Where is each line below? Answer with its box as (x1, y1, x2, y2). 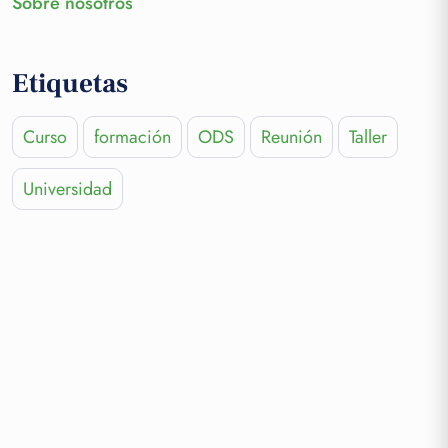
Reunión (261, 123, 322, 150)
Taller (349, 123, 387, 150)
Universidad (23, 175, 112, 202)
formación (94, 123, 171, 150)
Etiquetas (12, 65, 128, 101)
